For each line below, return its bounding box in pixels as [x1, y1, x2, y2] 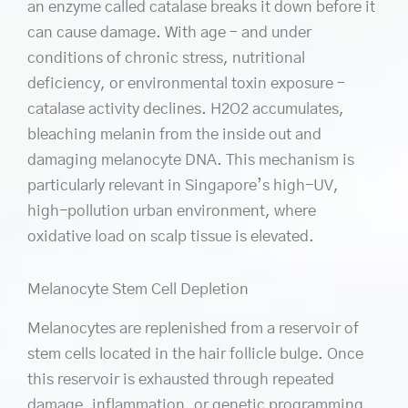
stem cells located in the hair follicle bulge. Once [27, 345, 363, 362]
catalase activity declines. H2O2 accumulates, [27, 100, 344, 117]
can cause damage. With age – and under [27, 24, 311, 40]
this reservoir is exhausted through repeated [27, 371, 334, 387]
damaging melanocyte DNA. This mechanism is [27, 151, 354, 168]
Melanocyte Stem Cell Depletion [27, 280, 249, 297]
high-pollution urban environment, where [27, 202, 316, 219]
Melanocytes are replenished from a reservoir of [27, 320, 359, 336]
